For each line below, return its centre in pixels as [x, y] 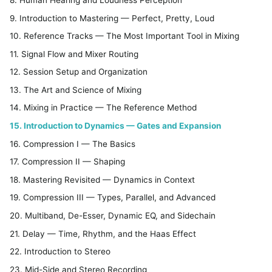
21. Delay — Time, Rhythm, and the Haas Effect [103, 233]
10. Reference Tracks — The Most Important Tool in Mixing [124, 36]
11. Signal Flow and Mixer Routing [74, 54]
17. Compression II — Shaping [67, 162]
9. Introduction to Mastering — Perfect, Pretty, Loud [112, 18]
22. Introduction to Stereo [60, 252]
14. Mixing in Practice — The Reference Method [103, 108]
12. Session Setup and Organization [79, 72]
